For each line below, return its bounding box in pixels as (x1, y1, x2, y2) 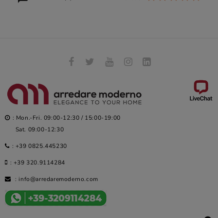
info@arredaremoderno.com (18, 175, 98, 183)
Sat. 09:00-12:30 (5, 126, 64, 133)
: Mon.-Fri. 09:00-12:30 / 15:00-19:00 (12, 114, 121, 122)
